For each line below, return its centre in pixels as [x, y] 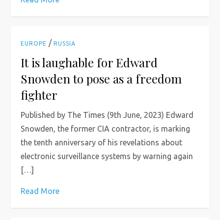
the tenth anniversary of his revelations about [102, 142]
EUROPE [34, 43]
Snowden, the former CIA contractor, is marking [106, 129]
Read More [40, 191]
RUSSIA [65, 43]
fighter [39, 95]
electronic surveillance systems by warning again [107, 156]
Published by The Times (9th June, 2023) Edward [107, 115]
